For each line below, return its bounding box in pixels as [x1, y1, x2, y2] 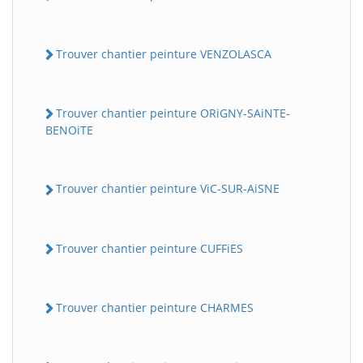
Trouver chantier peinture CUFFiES [56, 240, 243, 256]
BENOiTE [45, 122, 93, 139]
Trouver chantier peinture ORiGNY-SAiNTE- [56, 105, 290, 122]
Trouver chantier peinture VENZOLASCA [56, 45, 271, 62]
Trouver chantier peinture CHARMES [56, 299, 254, 315]
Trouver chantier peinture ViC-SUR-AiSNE [56, 181, 280, 197]
